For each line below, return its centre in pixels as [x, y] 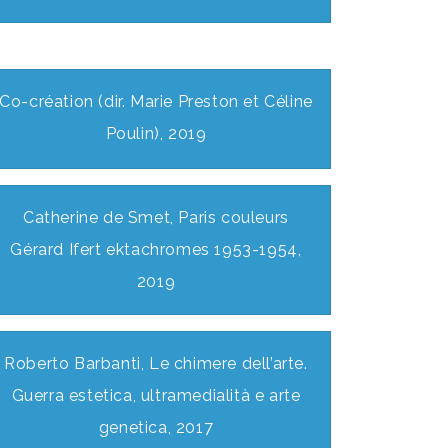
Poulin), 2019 [156, 134]
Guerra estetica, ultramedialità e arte [156, 396]
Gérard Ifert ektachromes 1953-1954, [156, 250]
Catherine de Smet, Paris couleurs [156, 218]
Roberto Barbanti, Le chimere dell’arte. [156, 364]
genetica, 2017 [156, 428]
